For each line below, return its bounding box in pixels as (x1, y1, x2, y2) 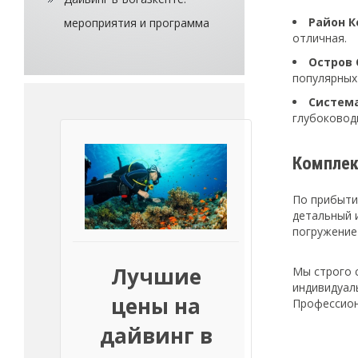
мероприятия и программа (64, 15, 209, 31)
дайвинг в (99, 321, 213, 351)
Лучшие (110, 262, 201, 292)
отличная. (292, 30, 347, 46)
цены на (111, 292, 201, 321)
